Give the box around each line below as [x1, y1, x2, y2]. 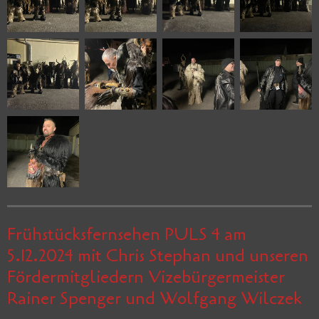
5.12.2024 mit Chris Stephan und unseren [7, 244, 308, 268]
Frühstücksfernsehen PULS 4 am [7, 223, 246, 247]
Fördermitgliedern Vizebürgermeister [7, 266, 285, 290]
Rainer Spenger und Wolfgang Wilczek [7, 287, 302, 311]
